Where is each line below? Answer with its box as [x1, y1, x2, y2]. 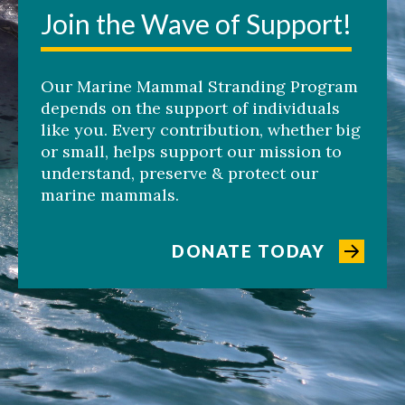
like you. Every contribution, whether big [41, 119, 361, 141]
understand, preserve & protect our [41, 163, 318, 184]
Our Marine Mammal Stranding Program [41, 76, 358, 98]
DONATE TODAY [171, 240, 325, 262]
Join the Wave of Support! [41, 7, 352, 41]
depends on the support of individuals [41, 98, 340, 119]
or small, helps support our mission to [41, 141, 342, 163]
